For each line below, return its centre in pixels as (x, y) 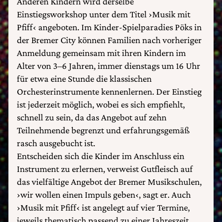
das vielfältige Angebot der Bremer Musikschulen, (109, 182)
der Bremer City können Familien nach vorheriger (109, 40)
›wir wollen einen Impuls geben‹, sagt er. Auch (104, 194)
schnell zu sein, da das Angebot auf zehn (92, 117)
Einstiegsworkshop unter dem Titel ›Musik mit (104, 14)
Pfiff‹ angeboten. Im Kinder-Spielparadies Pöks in (109, 27)
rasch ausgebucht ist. (56, 143)
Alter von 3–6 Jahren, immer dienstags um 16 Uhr (109, 66)
